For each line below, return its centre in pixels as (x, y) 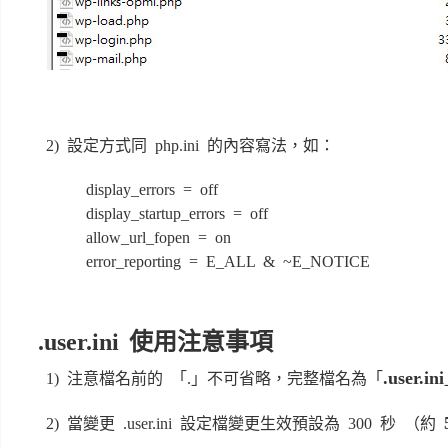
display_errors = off (151, 189)
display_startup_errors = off (176, 213)
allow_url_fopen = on (158, 237)
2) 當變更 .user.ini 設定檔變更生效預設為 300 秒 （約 (244, 423)
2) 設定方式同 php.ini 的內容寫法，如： (190, 145)
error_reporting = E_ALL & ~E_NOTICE (227, 261)
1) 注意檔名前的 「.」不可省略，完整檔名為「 (214, 378)
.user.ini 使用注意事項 (155, 342)
